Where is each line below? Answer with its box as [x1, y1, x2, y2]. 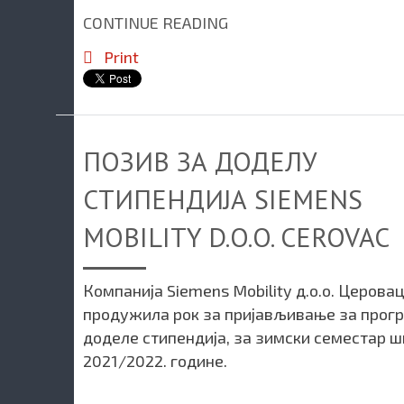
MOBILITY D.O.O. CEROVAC [83, 219, 390, 255]
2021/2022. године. [83, 351, 227, 372]
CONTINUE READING [83, 12, 228, 32]
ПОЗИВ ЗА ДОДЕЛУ [83, 143, 317, 179]
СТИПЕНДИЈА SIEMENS [83, 181, 363, 217]
